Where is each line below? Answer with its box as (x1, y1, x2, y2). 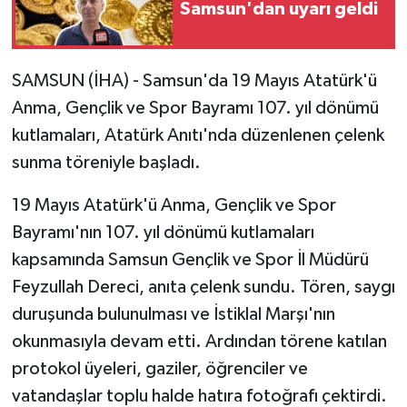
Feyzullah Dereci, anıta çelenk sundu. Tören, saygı (11, 277, 395, 296)
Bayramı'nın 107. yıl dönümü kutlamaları (11, 223, 314, 242)
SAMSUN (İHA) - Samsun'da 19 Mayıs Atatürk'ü (11, 71, 377, 90)
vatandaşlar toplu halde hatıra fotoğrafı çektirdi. (11, 386, 387, 405)
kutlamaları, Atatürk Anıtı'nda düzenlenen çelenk (11, 125, 384, 144)
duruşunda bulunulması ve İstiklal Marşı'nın (11, 304, 335, 323)
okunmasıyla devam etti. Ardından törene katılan (11, 332, 387, 351)
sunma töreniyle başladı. (11, 153, 201, 172)
